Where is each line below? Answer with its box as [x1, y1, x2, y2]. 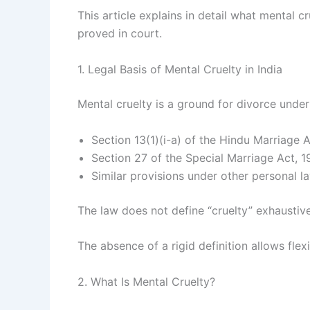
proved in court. [77, 26, 162, 41]
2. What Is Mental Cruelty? [77, 274, 215, 289]
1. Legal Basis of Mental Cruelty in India [77, 62, 282, 76]
